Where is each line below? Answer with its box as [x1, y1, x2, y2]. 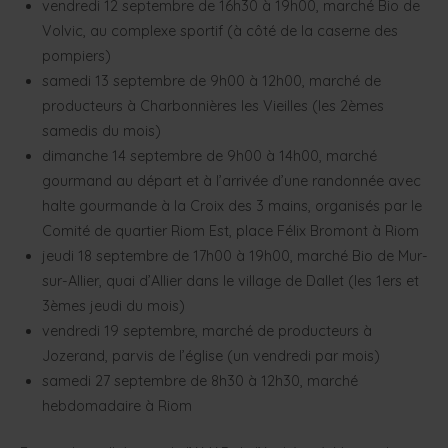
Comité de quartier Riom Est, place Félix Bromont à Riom [41, 222, 419, 241]
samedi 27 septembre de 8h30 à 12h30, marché [41, 372, 358, 391]
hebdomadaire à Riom [41, 397, 192, 416]
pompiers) [41, 47, 111, 66]
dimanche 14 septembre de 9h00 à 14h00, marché [41, 147, 377, 166]
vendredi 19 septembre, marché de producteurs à [41, 322, 372, 341]
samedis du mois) [41, 122, 161, 141]
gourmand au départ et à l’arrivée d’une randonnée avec [41, 172, 421, 191]
